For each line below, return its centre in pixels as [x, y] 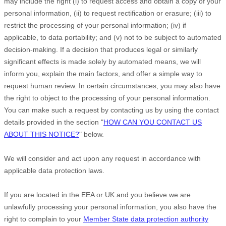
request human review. [40, 86]
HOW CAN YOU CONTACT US [153, 122]
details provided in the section [52, 122]
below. [93, 134]
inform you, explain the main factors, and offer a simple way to [103, 74]
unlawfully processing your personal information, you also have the [110, 207]
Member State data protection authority [146, 219]
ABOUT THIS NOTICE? [42, 134]
